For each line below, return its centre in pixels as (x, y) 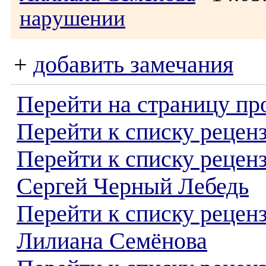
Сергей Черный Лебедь (133, 186)
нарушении (72, 18)
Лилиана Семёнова (112, 241)
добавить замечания (133, 65)
